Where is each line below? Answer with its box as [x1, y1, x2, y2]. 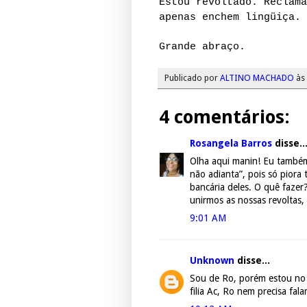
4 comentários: [159, 106, 290, 128]
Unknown [190, 255, 234, 267]
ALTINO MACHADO [220, 73, 294, 84]
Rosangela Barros [190, 138, 272, 149]
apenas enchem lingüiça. [159, 11, 301, 24]
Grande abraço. [159, 40, 245, 53]
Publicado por [164, 73, 220, 84]
